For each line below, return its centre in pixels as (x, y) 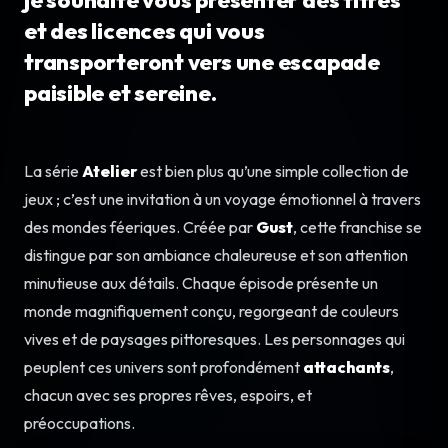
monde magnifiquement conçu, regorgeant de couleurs (211, 310)
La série (53, 170)
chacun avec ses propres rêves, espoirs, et (168, 394)
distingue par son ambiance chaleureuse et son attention (216, 254)
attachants (346, 366)
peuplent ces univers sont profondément (163, 366)
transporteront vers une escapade (202, 61)
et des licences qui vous (144, 30)
